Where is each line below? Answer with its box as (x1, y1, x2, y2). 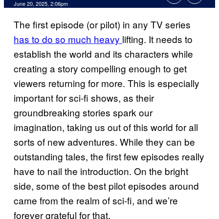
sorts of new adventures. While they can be (14, 135, 195, 149)
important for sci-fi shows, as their (14, 91, 154, 105)
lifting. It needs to (122, 32, 193, 46)
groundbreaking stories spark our (14, 106, 153, 119)
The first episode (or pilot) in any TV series (14, 18, 191, 31)
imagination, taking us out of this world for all (14, 120, 198, 134)
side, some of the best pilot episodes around (14, 179, 199, 193)
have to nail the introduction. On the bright (14, 164, 188, 178)
